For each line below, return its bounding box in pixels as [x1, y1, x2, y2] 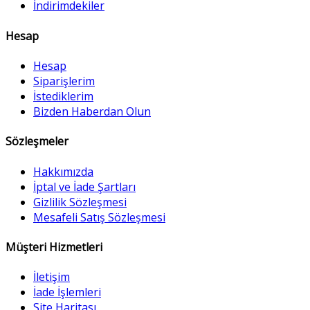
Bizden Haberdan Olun [33, 103, 151, 119]
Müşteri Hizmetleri [6, 239, 102, 255]
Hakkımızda [33, 163, 93, 179]
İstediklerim [33, 88, 93, 104]
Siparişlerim [33, 73, 95, 89]
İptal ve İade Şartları [33, 179, 136, 194]
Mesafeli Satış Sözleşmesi [33, 209, 165, 225]
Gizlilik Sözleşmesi [33, 194, 127, 210]
